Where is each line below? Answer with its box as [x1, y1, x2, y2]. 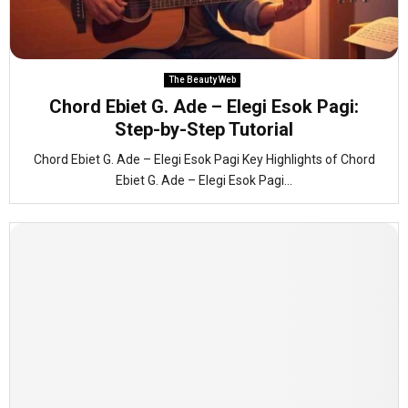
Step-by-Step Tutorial [115, 118, 293, 140]
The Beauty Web [168, 75, 236, 85]
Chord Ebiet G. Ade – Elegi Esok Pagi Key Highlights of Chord [33, 152, 375, 167]
